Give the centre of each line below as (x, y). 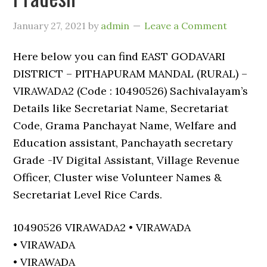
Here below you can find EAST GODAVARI (119, 56)
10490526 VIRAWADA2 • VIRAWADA (102, 227)
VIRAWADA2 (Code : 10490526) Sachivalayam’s (131, 91)
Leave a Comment (186, 26)
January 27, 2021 (50, 26)
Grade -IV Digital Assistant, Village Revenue (127, 160)
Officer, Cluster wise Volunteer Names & (118, 177)
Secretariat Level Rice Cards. (88, 195)
